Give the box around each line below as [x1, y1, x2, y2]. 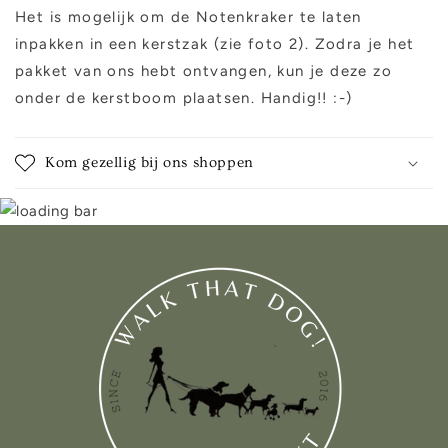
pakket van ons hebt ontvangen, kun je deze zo [15, 61, 392, 80]
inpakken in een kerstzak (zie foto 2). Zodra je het [15, 34, 415, 53]
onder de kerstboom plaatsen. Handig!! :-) [15, 88, 353, 107]
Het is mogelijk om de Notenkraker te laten [15, 7, 362, 26]
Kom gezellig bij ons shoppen [45, 153, 254, 171]
